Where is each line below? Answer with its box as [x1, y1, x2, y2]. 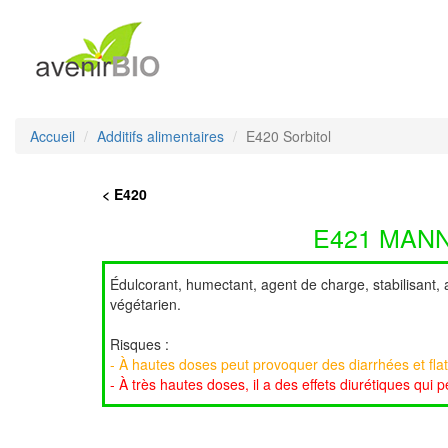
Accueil [30, 126, 75, 146]
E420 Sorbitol [246, 126, 331, 146]
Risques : [110, 334, 169, 354]
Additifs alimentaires [97, 126, 224, 146]
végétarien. [110, 294, 181, 314]
